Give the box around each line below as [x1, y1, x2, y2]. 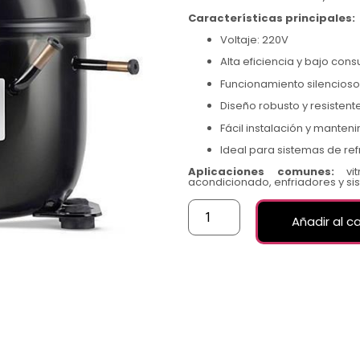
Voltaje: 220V [220, 32, 288, 48]
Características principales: [188, 10, 355, 26]
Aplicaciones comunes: [188, 164, 334, 180]
